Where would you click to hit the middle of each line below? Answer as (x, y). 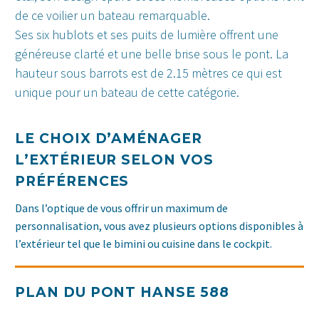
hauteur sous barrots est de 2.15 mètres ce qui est (148, 73)
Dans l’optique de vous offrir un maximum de (121, 208)
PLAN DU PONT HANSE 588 (122, 292)
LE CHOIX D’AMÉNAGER (109, 139)
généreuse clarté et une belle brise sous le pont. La (152, 54)
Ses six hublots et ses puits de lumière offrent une (147, 35)
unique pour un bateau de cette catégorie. (127, 93)
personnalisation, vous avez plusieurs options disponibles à (159, 225)
